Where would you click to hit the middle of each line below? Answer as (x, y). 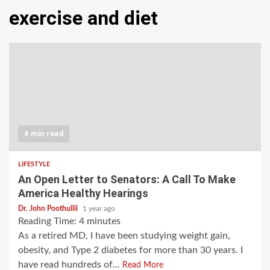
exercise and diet (83, 18)
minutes (104, 221)
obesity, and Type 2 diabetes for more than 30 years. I (130, 250)
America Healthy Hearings (83, 193)
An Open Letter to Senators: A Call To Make (127, 180)
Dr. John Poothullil (49, 209)
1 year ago (99, 209)
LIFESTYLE (34, 165)
